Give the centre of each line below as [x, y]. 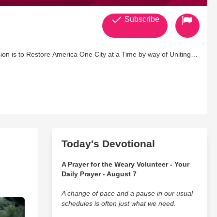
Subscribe [141, 19]
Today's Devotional [108, 144]
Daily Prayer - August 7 [99, 174]
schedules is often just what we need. [118, 203]
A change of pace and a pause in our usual [127, 193]
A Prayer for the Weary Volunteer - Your [125, 164]
